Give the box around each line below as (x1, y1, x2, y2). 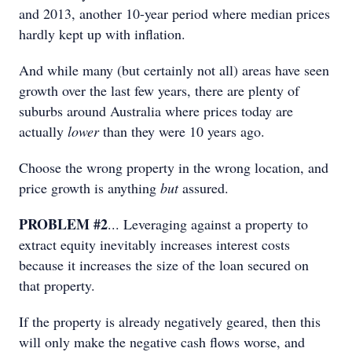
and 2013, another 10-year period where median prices (19, 4, 330, 23)
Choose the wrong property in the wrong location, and (19, 158, 328, 177)
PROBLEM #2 (19, 214, 108, 234)
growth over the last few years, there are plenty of (19, 81, 299, 100)
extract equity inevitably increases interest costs (19, 235, 290, 254)
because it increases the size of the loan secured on (19, 255, 309, 274)
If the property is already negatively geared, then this (19, 312, 321, 331)
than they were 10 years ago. (103, 122, 265, 141)
